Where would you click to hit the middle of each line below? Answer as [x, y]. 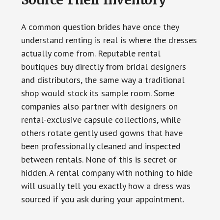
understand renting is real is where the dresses [109, 40]
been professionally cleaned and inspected [101, 146]
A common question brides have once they [100, 27]
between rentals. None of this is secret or [99, 159]
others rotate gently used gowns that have [102, 133]
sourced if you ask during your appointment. [102, 199]
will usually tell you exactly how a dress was [106, 186]
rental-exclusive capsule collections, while [101, 119]
